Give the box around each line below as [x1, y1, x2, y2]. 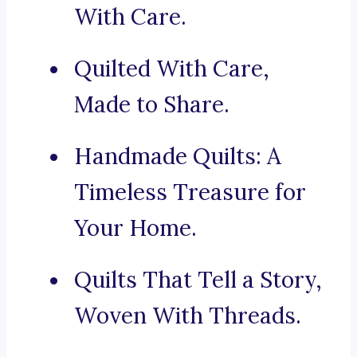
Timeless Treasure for [74, 178, 306, 207]
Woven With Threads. [74, 301, 301, 331]
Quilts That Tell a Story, [74, 265, 322, 295]
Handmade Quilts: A [74, 142, 281, 171]
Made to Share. [74, 90, 229, 120]
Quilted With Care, [74, 54, 269, 84]
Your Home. [74, 214, 197, 243]
